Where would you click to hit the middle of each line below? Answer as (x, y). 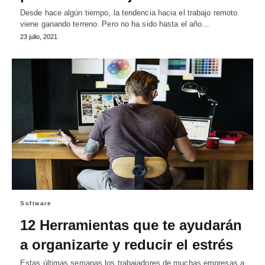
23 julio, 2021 (39, 37)
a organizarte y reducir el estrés (127, 245)
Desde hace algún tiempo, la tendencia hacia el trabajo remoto (129, 13)
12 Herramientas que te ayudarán (131, 225)
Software (36, 203)
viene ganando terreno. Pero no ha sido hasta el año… (115, 24)
